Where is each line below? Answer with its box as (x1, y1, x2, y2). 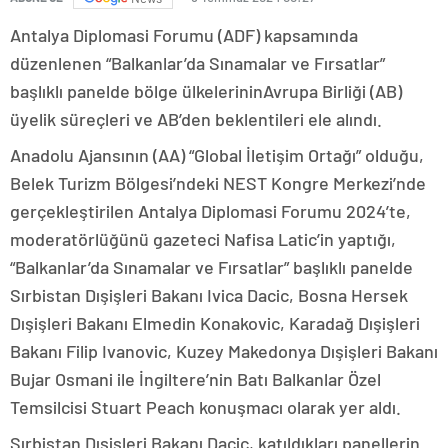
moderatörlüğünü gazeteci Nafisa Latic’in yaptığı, (10, 228, 396, 251)
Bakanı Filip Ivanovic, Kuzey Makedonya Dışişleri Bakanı (10, 340, 438, 363)
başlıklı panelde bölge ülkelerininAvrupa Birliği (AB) (10, 80, 402, 103)
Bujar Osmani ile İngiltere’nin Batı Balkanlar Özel (10, 368, 381, 391)
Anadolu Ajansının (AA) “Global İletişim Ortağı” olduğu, (10, 144, 424, 167)
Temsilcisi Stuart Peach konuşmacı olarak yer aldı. (10, 396, 401, 419)
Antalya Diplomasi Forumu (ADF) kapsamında (10, 24, 358, 47)
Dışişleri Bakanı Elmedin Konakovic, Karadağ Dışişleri (10, 312, 420, 335)
